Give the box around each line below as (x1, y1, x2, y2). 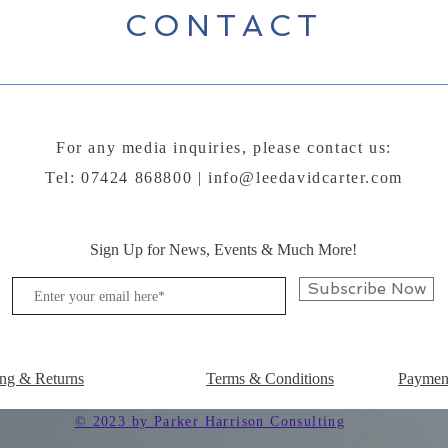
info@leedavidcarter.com (208, 169, 403, 187)
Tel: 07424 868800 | (45, 169, 209, 187)
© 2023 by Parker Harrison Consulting (74, 414, 346, 430)
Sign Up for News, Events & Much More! (89, 241, 357, 259)
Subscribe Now (306, 279, 427, 299)
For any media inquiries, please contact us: (56, 139, 392, 157)
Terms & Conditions (206, 370, 334, 388)
